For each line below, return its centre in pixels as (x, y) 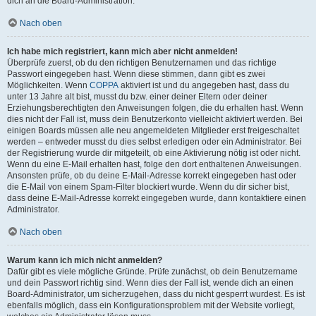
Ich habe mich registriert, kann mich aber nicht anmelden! (122, 51)
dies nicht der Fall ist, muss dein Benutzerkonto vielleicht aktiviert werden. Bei (155, 119)
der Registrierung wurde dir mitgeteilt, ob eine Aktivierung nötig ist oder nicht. (154, 153)
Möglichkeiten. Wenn (48, 85)
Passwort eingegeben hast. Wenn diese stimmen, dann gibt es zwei (136, 74)
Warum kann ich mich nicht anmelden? (85, 260)
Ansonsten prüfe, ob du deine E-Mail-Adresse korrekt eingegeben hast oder (152, 176)
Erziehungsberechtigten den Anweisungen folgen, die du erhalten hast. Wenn (155, 108)
